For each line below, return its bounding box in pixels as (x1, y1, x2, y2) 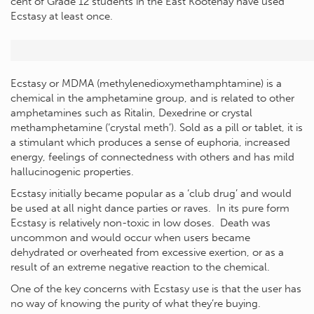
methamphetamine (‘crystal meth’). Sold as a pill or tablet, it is (11, 121, 303, 134)
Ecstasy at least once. (11, 10, 113, 22)
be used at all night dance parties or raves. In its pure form (11, 202, 289, 214)
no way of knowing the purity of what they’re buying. (11, 297, 261, 310)
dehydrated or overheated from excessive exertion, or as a (11, 246, 284, 259)
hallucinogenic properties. (11, 165, 134, 178)
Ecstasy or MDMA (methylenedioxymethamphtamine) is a (11, 77, 282, 90)
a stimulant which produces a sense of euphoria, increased (11, 136, 290, 149)
